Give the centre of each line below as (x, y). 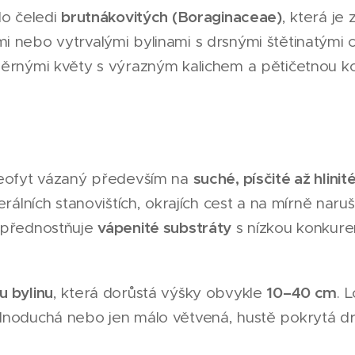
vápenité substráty (165, 227)
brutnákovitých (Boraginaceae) (172, 17)
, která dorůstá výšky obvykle (160, 293)
